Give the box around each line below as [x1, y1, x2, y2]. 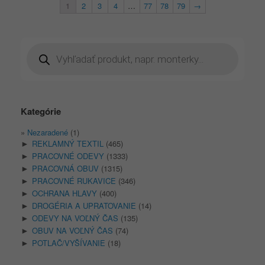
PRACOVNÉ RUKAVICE [32, 175, 116, 187]
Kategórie [21, 105, 61, 118]
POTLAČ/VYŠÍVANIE [32, 237, 105, 249]
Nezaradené [27, 127, 68, 138]
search [26, 49, 49, 60]
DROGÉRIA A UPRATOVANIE [32, 200, 136, 212]
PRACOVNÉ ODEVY [32, 150, 104, 162]
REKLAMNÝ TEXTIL [32, 138, 104, 150]
